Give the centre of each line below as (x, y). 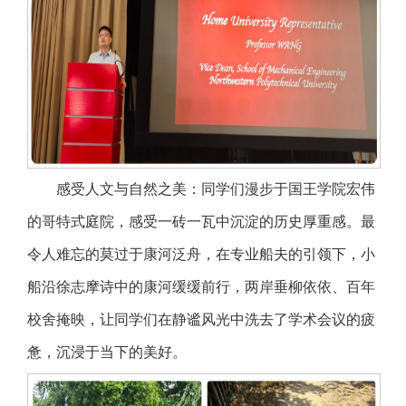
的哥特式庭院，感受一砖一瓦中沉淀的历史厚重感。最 (201, 222)
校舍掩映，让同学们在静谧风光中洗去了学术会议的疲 (201, 320)
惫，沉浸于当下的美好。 (107, 353)
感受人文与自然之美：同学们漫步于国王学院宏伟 (216, 189)
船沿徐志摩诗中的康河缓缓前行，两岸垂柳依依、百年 (201, 287)
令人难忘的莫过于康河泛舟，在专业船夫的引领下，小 (201, 255)
